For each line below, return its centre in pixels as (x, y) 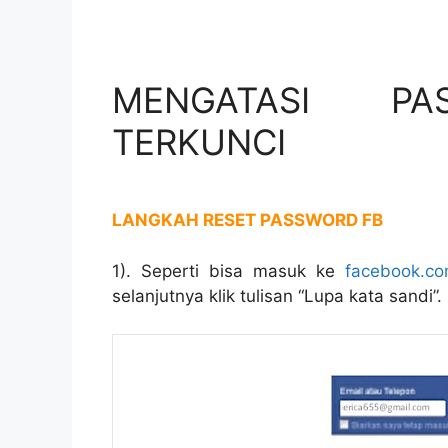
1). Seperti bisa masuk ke (228, 270)
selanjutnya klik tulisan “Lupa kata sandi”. (277, 295)
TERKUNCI (199, 142)
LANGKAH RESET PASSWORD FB (247, 220)
